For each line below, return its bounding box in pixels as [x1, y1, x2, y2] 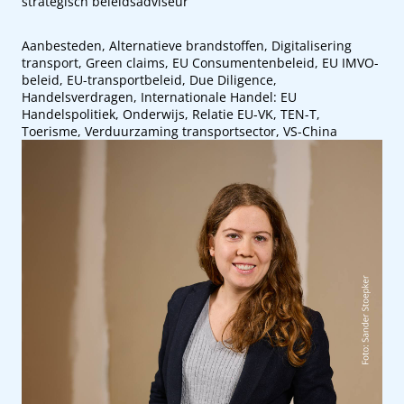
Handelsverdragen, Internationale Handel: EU [22, 88, 297, 106]
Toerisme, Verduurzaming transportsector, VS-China [22, 123, 337, 140]
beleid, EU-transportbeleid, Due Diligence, [22, 71, 277, 88]
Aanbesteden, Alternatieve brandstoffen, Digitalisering [22, 37, 352, 54]
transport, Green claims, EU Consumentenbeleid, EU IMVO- [22, 54, 379, 71]
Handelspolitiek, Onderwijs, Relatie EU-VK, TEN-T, [22, 106, 320, 123]
